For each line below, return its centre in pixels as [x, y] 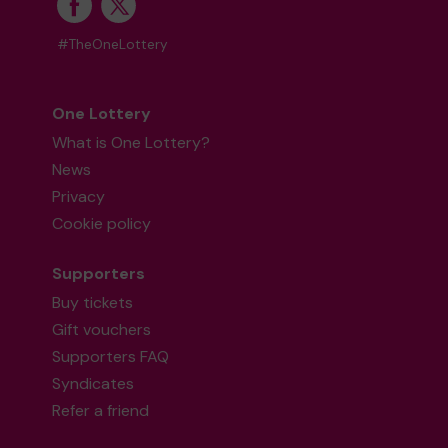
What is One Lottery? [131, 142]
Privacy [79, 196]
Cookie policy [102, 223]
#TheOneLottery [113, 44]
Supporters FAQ [111, 356]
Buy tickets [93, 302]
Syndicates [93, 383]
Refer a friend [101, 410]
